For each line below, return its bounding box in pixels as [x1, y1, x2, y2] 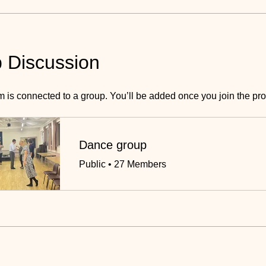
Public [79, 159, 106, 170]
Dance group [79, 138, 147, 152]
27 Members [114, 159, 166, 170]
